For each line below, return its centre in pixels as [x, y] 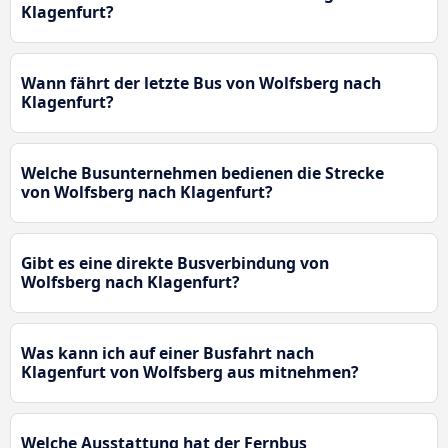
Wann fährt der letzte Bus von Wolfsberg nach [201, 82]
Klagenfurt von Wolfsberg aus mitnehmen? [190, 371]
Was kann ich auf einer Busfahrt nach [167, 352]
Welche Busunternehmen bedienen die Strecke [202, 172]
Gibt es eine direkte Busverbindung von [175, 262]
